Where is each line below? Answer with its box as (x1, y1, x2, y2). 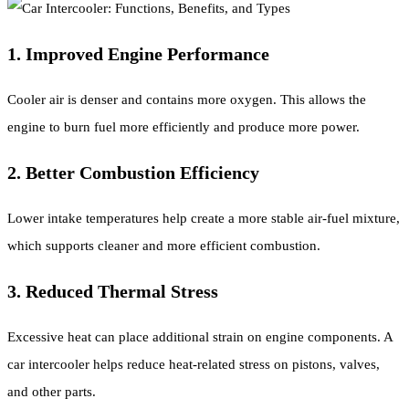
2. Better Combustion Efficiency (7, 162, 259, 183)
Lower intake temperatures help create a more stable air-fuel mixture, (7, 210, 400, 225)
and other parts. (7, 383, 96, 399)
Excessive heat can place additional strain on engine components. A (7, 329, 393, 344)
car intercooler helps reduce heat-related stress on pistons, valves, (7, 356, 380, 372)
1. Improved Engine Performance (7, 43, 269, 64)
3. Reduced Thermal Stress (7, 280, 218, 301)
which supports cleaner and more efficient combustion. (7, 237, 320, 253)
